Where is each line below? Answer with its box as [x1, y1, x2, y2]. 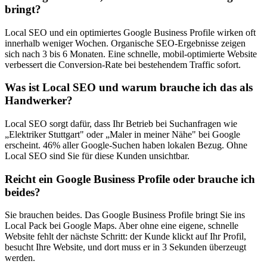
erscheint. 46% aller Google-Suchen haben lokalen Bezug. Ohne [5, 139, 247, 150]
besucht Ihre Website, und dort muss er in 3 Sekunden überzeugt [5, 242, 246, 253]
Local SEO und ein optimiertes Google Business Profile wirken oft [5, 27, 256, 38]
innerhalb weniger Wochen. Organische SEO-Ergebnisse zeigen [5, 38, 246, 48]
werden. [5, 253, 35, 263]
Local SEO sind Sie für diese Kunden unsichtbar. [5, 150, 190, 161]
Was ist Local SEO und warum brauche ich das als [5, 81, 253, 94]
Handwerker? [5, 94, 73, 107]
